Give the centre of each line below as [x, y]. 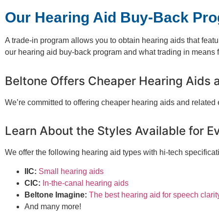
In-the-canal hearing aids [86, 183]
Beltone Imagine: [56, 195]
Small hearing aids [71, 171]
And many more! [53, 206]
